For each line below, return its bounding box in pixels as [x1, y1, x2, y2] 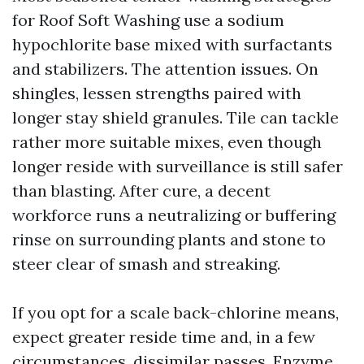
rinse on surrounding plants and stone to [12, 229, 326, 249]
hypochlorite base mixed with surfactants [12, 34, 332, 54]
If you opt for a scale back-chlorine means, [12, 302, 339, 323]
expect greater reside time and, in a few [12, 327, 315, 347]
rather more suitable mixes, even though [12, 132, 322, 152]
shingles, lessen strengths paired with [12, 83, 301, 103]
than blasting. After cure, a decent [12, 180, 271, 201]
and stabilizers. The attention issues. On [12, 58, 318, 79]
